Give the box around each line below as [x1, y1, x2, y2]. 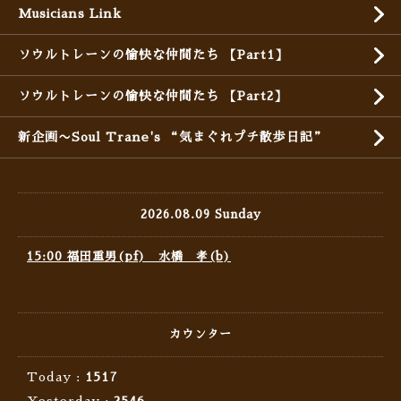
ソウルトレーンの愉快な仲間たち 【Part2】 [18, 90, 287, 103]
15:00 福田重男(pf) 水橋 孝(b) [27, 251, 231, 263]
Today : [27, 371, 85, 384]
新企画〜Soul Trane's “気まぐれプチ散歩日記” [18, 131, 327, 144]
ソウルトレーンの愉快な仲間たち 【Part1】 [18, 48, 288, 62]
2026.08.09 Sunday [140, 209, 261, 221]
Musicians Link [18, 7, 122, 21]
